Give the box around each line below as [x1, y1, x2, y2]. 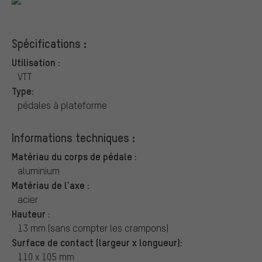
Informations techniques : [12, 129, 135, 145]
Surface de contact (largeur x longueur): [12, 235, 182, 249]
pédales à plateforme [18, 98, 107, 111]
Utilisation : [12, 55, 60, 68]
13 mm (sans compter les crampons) [18, 221, 168, 234]
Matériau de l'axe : [12, 178, 89, 191]
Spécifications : [12, 35, 87, 51]
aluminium [18, 164, 60, 177]
